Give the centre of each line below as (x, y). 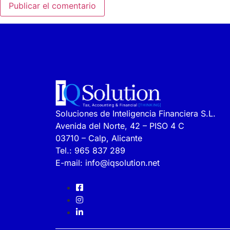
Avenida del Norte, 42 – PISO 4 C (120, 126)
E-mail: (70, 162)
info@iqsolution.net (122, 162)
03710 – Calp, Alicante (99, 138)
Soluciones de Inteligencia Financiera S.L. (135, 113)
